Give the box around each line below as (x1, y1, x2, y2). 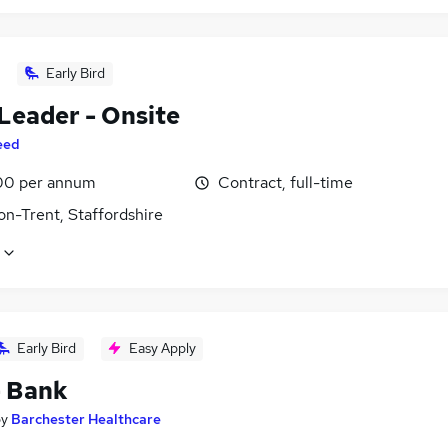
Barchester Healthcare (11, 410, 161, 429)
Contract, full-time (218, 171, 353, 193)
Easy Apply (128, 339, 196, 358)
